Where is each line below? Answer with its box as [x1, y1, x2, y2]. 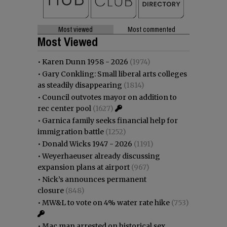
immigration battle [37, 127, 104, 136]
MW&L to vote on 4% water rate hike [42, 198, 170, 207]
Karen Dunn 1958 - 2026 [42, 57, 128, 66]
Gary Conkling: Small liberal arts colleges [42, 69, 187, 79]
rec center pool [37, 103, 91, 113]
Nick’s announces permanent [42, 174, 146, 184]
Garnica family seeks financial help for [42, 116, 178, 125]
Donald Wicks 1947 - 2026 [42, 139, 132, 148]
